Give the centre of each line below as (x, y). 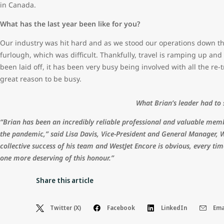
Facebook (121, 207)
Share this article (65, 180)
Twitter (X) (65, 207)
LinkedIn (174, 207)
